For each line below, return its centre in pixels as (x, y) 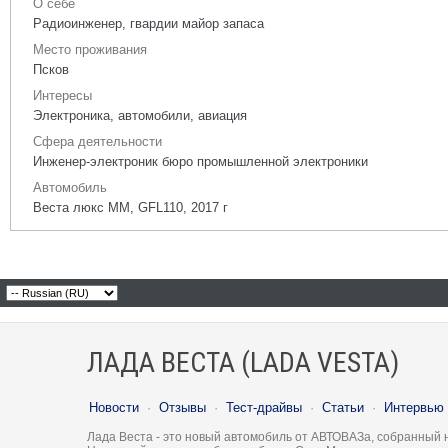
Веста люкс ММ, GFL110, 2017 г (130, 207)
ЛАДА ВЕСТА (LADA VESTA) (243, 362)
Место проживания (90, 49)
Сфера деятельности (97, 141)
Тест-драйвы (264, 407)
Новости (114, 407)
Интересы (62, 95)
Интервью (414, 407)
